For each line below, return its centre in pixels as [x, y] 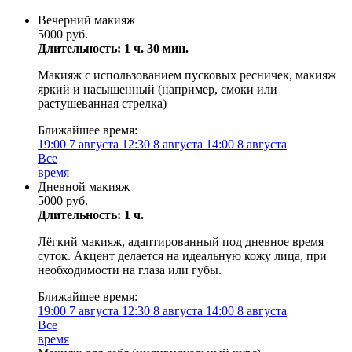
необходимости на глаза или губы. [130, 270]
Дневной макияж [84, 187]
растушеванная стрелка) [102, 103]
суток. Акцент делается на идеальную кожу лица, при [182, 256]
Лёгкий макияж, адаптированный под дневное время [181, 242]
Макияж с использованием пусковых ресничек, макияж [187, 75]
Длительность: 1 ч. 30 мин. [113, 48]
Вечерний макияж [86, 20]
